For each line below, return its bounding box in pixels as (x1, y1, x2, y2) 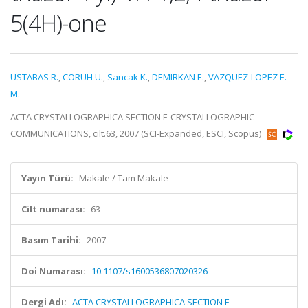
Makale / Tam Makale (79, 172, 168, 184)
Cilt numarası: (21, 203, 85, 215)
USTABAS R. (10, 71, 58, 83)
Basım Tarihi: (21, 234, 81, 246)
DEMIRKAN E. (152, 71, 204, 83)
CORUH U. (63, 71, 103, 83)
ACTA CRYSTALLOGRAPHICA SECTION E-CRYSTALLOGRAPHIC (10, 111, 254, 123)
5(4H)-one (10, 7, 107, 38)
